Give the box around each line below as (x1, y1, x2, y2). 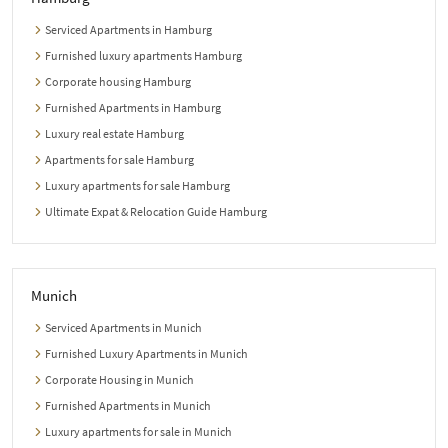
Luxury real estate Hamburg (45, 126, 184, 142)
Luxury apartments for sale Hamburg (45, 178, 230, 194)
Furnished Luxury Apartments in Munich (45, 346, 248, 362)
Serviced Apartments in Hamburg (45, 22, 212, 38)
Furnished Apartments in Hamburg (45, 100, 221, 116)
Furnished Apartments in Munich (45, 398, 211, 414)
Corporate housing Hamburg (45, 74, 191, 90)
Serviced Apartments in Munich (45, 320, 202, 336)
